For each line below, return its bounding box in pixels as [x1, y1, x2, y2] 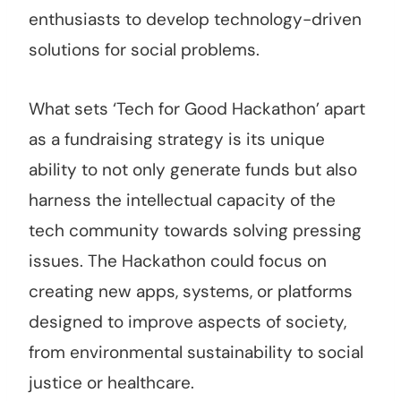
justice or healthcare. [29, 371, 194, 395]
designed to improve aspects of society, [29, 311, 346, 334]
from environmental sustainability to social [29, 341, 363, 364]
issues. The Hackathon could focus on [29, 250, 327, 273]
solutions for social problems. [29, 38, 260, 62]
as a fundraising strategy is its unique [29, 128, 325, 151]
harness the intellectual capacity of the [29, 189, 336, 212]
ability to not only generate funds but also [29, 158, 357, 182]
